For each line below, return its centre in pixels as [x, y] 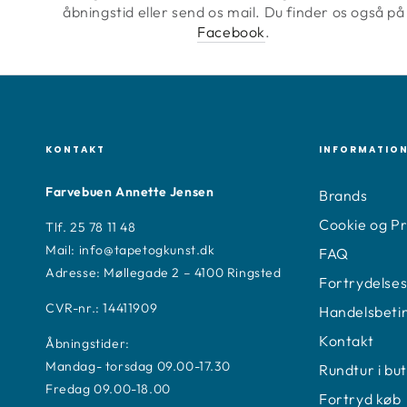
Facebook [231, 31]
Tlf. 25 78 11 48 [91, 227]
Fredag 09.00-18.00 [108, 388]
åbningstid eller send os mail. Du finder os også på [234, 11]
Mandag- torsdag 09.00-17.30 [138, 366]
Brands [343, 195]
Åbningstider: [88, 343]
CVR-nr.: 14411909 [102, 308]
